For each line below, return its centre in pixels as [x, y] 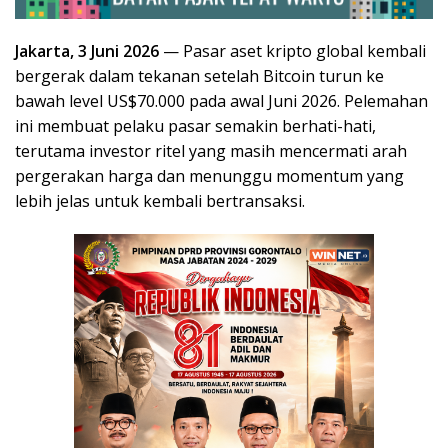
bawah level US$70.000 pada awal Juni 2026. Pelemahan [221, 100]
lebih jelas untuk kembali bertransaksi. [160, 200]
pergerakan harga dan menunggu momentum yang [209, 175]
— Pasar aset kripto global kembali [292, 50]
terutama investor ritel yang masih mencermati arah [211, 150]
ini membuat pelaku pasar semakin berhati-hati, [195, 125]
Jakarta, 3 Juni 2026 [87, 50]
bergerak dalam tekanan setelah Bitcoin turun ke [199, 75]
